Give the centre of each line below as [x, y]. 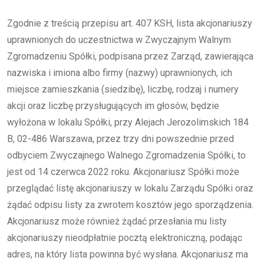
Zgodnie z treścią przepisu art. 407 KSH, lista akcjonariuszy [130, 23]
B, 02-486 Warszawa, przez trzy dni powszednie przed [121, 138]
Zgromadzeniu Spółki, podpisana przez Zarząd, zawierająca [130, 56]
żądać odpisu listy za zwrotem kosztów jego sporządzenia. [130, 204]
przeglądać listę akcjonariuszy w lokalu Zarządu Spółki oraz [130, 188]
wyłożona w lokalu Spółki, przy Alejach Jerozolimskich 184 [128, 122]
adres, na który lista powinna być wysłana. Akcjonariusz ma [128, 254]
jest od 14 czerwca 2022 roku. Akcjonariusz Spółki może [123, 171]
